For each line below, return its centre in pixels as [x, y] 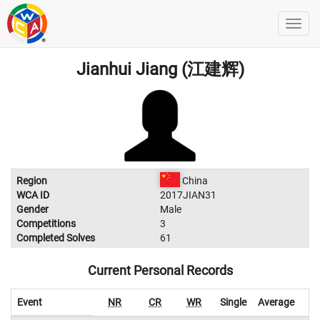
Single [233, 302]
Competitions [46, 224]
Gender [32, 209]
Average [276, 302]
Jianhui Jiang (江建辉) [160, 69]
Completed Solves [56, 238]
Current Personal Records [160, 270]
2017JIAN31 [188, 195]
